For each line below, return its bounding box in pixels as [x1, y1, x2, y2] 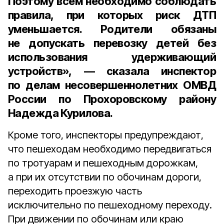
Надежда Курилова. [8, 106, 113, 119]
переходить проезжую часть [8, 185, 142, 197]
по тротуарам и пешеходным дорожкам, [8, 157, 198, 169]
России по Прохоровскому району [8, 92, 216, 105]
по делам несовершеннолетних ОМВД [8, 78, 216, 91]
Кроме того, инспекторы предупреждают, [8, 129, 203, 141]
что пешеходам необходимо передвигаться [8, 143, 211, 155]
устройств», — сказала [8, 64, 161, 77]
